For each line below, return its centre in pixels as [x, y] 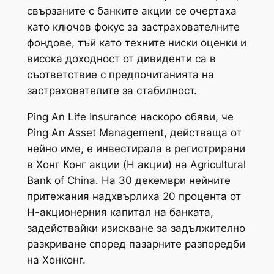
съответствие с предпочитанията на [120, 75]
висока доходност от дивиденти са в [121, 59]
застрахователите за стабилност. [112, 91]
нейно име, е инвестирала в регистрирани [136, 148]
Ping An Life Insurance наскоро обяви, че [130, 117]
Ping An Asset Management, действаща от [134, 132]
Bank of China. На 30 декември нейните [128, 180]
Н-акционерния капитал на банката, [120, 212]
